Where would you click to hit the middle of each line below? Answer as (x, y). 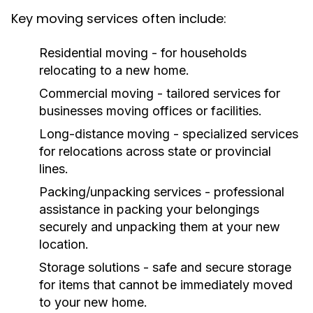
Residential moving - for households (143, 53)
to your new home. (93, 302)
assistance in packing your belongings (149, 209)
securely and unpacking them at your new (160, 227)
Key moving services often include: (119, 19)
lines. (54, 169)
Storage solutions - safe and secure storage (165, 267)
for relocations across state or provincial (155, 151)
